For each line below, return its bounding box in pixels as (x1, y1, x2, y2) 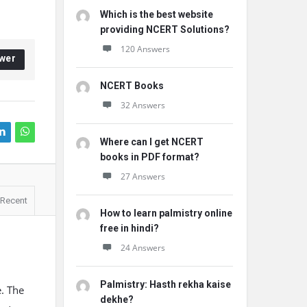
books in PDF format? (100, 151, 199, 162)
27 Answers (121, 171, 165, 182)
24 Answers (121, 242, 165, 254)
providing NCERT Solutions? (100, 24, 230, 35)
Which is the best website (100, 9, 213, 20)
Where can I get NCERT (100, 136, 204, 147)
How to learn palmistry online (100, 208, 232, 219)
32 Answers (121, 99, 165, 111)
